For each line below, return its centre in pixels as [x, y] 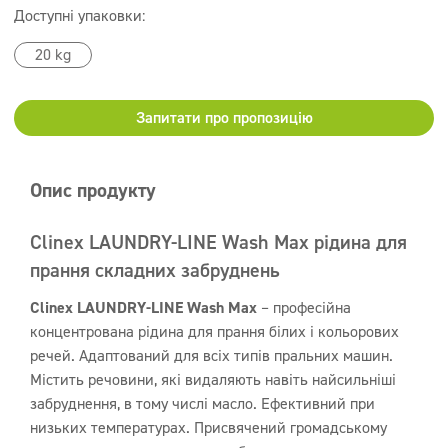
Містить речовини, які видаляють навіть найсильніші [213, 379]
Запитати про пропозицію [224, 117]
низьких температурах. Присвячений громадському [208, 427]
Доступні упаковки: [79, 15]
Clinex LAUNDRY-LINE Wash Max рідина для [218, 242]
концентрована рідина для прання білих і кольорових [214, 331]
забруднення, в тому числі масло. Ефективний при [202, 403]
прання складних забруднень [155, 270]
